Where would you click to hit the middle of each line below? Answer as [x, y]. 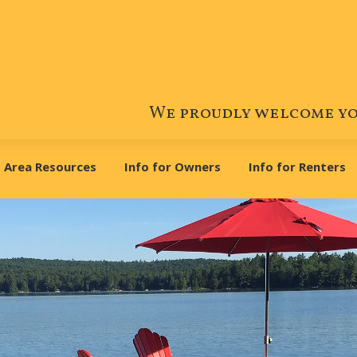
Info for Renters [297, 166]
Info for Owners [173, 166]
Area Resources [50, 166]
